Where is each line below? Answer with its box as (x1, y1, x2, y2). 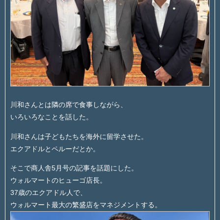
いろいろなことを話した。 (10, 113, 93, 121)
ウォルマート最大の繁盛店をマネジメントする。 (10, 201, 162, 209)
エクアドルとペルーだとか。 (10, 144, 100, 153)
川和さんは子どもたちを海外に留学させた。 (10, 132, 148, 140)
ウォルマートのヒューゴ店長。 (10, 176, 107, 185)
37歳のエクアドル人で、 (10, 189, 87, 197)
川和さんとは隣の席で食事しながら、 (10, 101, 127, 109)
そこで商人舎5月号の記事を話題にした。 (10, 164, 138, 172)
